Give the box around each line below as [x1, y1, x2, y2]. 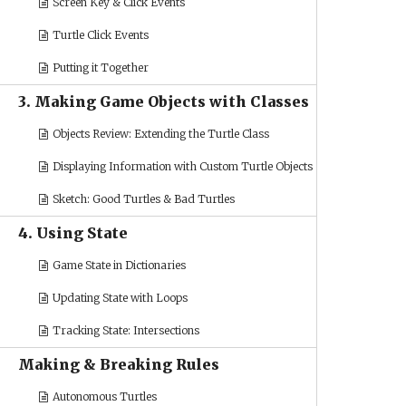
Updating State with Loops [50, 291, 188, 304]
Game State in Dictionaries [50, 258, 187, 272]
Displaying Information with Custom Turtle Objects [50, 159, 314, 173]
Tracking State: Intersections [50, 324, 200, 337]
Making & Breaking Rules [18, 355, 219, 373]
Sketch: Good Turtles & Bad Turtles [50, 192, 236, 206]
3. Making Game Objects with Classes [18, 92, 309, 111]
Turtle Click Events [50, 28, 150, 42]
